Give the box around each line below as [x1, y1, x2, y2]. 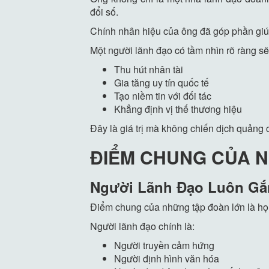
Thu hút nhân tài [114, 62, 184, 77]
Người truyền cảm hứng [114, 238, 215, 253]
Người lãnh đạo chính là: [90, 219, 195, 234]
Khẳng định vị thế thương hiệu [114, 102, 243, 116]
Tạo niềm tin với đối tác [114, 89, 212, 103]
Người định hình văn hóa [114, 252, 220, 266]
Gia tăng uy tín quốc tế [114, 76, 210, 90]
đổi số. [90, 5, 119, 19]
